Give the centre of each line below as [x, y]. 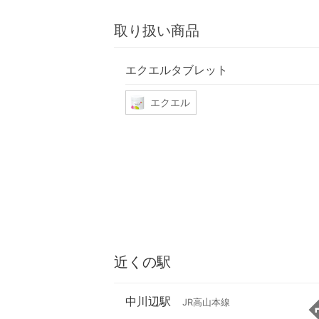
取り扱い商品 [157, 31]
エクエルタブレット [177, 69]
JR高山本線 [206, 303]
